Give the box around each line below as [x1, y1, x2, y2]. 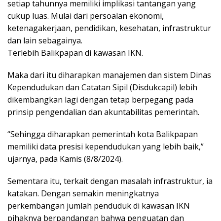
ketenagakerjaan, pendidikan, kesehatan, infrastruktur [7, 22, 211, 34]
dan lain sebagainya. [7, 35, 82, 46]
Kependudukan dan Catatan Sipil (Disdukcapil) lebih [7, 81, 197, 93]
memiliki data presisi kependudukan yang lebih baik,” [7, 141, 204, 152]
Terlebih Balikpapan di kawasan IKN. [7, 47, 143, 58]
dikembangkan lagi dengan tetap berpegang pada [7, 94, 193, 105]
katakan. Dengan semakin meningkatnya [7, 187, 159, 199]
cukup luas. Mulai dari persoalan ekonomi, [7, 10, 164, 21]
